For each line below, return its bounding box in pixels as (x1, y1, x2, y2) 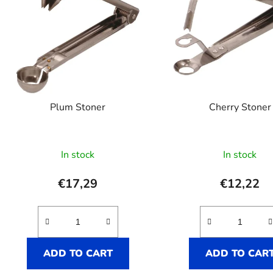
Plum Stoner (50, 101, 106, 115)
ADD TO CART (43, 247, 113, 261)
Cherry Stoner (208, 101, 271, 115)
